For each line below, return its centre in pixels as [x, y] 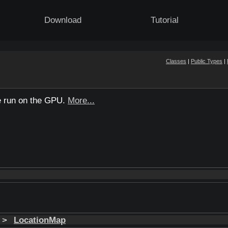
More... [81, 101]
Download [63, 20]
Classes [176, 61]
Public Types [207, 61]
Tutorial [165, 20]
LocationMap [40, 220]
